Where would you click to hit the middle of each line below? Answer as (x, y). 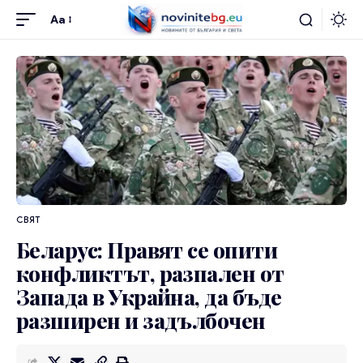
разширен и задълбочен (141, 320)
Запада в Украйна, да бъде (149, 297)
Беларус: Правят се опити (147, 250)
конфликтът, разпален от (150, 273)
